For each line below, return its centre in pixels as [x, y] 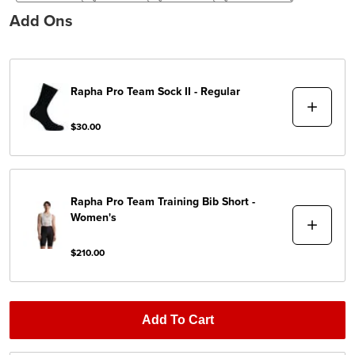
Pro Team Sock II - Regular [174, 91]
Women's [94, 217]
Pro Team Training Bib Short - [181, 201]
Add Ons [42, 20]
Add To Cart [177, 320]
